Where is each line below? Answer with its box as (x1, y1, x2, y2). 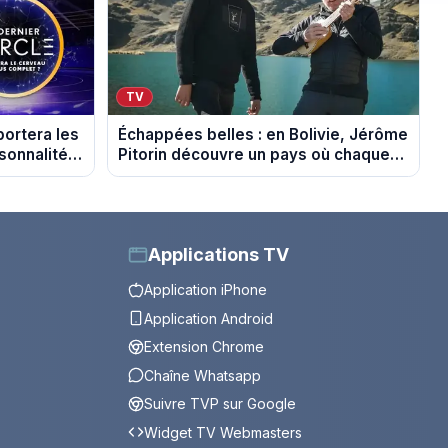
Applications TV (148, 244, 289, 266)
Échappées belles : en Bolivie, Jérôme (118, 125, 409, 145)
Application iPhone (144, 281, 267, 299)
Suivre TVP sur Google (144, 395, 296, 413)
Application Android (144, 309, 273, 327)
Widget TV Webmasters (144, 423, 302, 441)
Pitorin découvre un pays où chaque (118, 145, 391, 165)
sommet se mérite (118, 165, 259, 185)
